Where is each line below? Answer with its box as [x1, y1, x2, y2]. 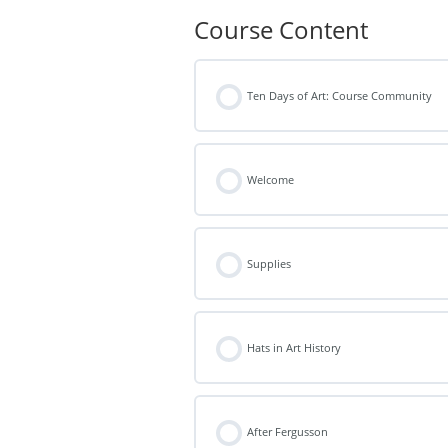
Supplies [247, 256, 292, 272]
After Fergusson [247, 424, 329, 440]
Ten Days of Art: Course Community [247, 88, 433, 104]
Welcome [247, 172, 295, 188]
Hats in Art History [247, 340, 342, 356]
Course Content [193, 13, 368, 47]
